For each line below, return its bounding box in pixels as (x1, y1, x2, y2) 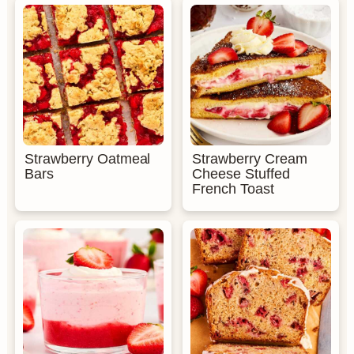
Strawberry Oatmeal (24, 151, 151, 168)
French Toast (192, 181, 274, 198)
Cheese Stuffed (192, 166, 290, 183)
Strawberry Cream (192, 151, 307, 168)
